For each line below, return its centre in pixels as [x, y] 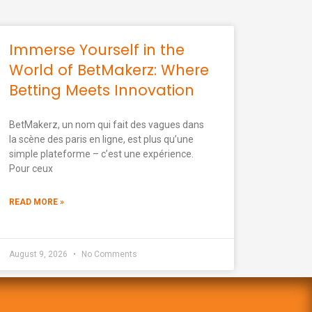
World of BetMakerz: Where [109, 70]
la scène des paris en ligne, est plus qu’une [101, 139]
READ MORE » [36, 202]
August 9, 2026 [39, 254]
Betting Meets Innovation [101, 90]
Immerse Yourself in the [96, 49]
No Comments [108, 254]
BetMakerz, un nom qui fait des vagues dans [106, 124]
